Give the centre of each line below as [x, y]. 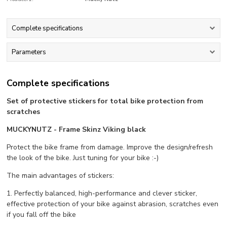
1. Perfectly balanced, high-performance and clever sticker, [102, 193]
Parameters [29, 52]
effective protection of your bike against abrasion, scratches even [113, 204]
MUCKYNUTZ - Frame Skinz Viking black [77, 129]
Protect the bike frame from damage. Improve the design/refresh [110, 147]
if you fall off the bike [42, 214]
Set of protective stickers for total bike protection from [105, 101]
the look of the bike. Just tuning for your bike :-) [83, 158]
